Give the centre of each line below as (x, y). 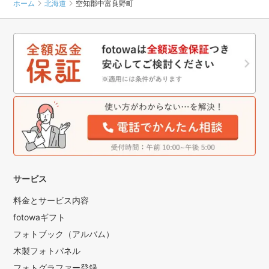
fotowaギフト (40, 217)
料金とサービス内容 (51, 201)
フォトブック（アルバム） (64, 234)
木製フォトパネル (47, 251)
